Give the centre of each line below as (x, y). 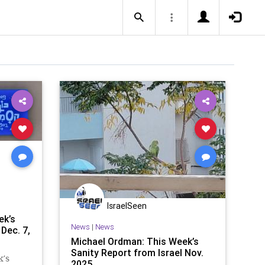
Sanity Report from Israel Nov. (137, 252)
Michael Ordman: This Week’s (135, 241)
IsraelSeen (127, 206)
